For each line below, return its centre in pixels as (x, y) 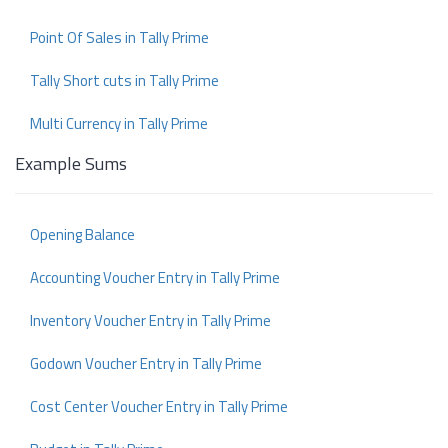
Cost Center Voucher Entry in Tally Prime (159, 407)
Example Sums (71, 164)
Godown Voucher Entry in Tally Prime (146, 364)
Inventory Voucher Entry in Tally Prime (150, 321)
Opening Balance (82, 235)
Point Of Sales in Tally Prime (119, 38)
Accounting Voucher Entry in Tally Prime (155, 278)
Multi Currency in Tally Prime (119, 124)
